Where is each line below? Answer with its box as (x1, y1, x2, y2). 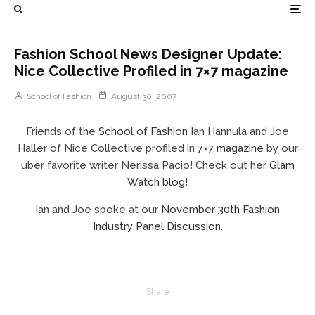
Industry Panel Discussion (92, 220, 221, 233)
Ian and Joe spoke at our (35, 203, 161, 216)
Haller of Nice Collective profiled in (17, 142, 198, 155)
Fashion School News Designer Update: (14, 46, 282, 63)
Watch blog (127, 176, 185, 188)
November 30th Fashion (161, 203, 280, 216)
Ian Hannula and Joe (188, 125, 289, 138)
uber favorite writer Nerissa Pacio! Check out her (20, 159, 269, 172)
